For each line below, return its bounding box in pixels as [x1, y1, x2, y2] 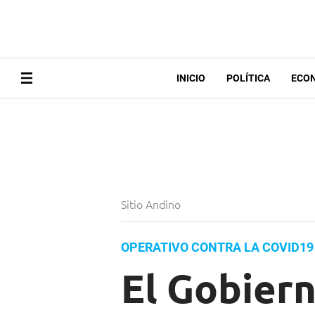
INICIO [176, 72, 205, 84]
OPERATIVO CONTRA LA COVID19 [121, 240, 314, 255]
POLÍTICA [226, 72, 270, 84]
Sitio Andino [121, 196, 184, 212]
